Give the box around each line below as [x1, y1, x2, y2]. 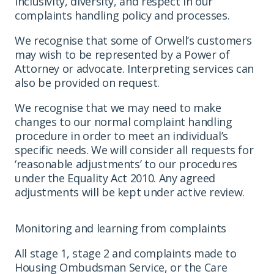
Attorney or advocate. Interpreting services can [15, 61, 254, 76]
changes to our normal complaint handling [15, 114, 232, 129]
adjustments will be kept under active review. [15, 184, 245, 199]
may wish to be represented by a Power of [15, 46, 230, 62]
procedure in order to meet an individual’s [15, 128, 228, 143]
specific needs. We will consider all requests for [15, 142, 254, 157]
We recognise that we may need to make [15, 100, 221, 115]
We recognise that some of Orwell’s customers [15, 32, 252, 48]
